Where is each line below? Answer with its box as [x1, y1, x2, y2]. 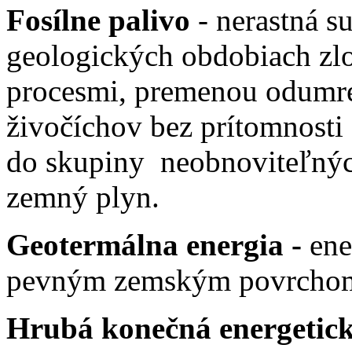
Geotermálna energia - [6, 227, 302, 262]
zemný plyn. [6, 179, 159, 214]
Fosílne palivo [6, 2, 190, 37]
